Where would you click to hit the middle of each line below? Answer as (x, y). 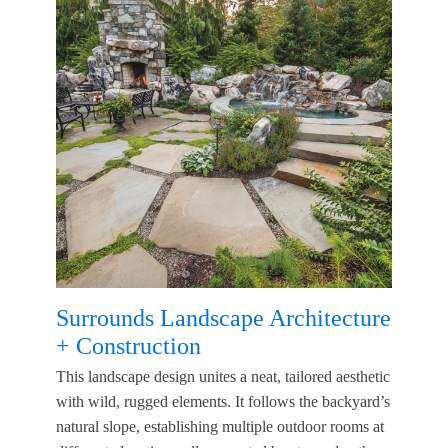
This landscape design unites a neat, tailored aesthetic (223, 376)
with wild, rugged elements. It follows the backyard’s (223, 401)
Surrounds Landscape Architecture (223, 318)
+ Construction (128, 346)
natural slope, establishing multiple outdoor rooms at (220, 426)
